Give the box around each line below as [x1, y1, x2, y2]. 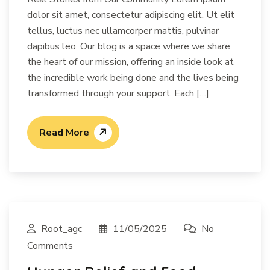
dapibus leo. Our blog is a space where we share [27, 39, 230, 53]
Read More [39, 125, 89, 139]
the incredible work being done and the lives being [27, 71, 239, 84]
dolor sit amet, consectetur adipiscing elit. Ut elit [27, 8, 234, 22]
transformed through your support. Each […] [27, 86, 209, 100]
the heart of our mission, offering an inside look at [27, 55, 234, 69]
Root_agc [39, 222, 84, 236]
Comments [27, 239, 73, 253]
